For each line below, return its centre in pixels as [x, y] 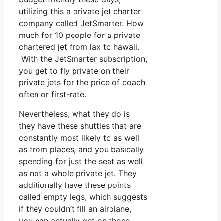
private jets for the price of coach [82, 83]
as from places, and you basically [81, 150]
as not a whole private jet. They [78, 173]
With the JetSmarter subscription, [83, 59]
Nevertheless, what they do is [74, 114]
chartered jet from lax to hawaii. [80, 47]
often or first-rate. [53, 94]
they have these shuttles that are [80, 126]
